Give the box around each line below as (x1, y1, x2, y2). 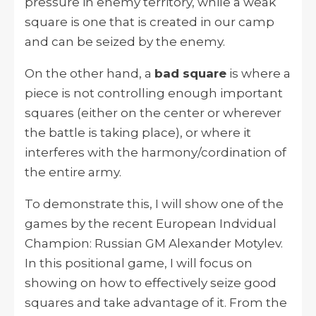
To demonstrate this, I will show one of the (25, 196, 284, 211)
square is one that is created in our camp (25, 14, 274, 29)
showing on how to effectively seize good (25, 275, 276, 290)
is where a (226, 66, 291, 80)
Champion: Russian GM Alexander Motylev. (25, 236, 283, 250)
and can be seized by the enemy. (25, 34, 228, 49)
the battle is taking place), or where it (25, 125, 251, 140)
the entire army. (25, 164, 121, 179)
